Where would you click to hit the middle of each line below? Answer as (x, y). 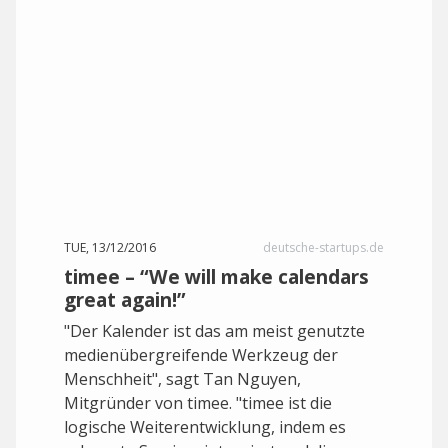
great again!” (125, 299)
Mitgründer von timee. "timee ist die (198, 403)
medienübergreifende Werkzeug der (201, 355)
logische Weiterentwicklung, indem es (205, 427)
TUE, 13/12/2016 (110, 247)
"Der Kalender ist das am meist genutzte (214, 331)
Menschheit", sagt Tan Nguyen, (182, 379)
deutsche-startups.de (323, 247)
